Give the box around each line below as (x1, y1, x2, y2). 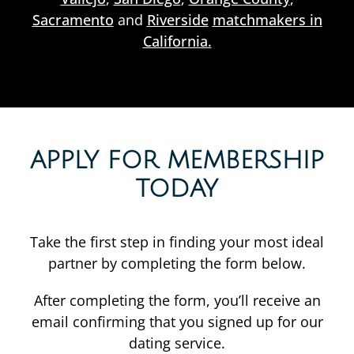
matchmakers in (212, 10, 322, 29)
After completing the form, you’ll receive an (33, 291, 321, 310)
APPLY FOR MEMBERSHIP (30, 148, 324, 174)
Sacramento (32, 10, 114, 29)
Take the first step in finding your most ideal (30, 232, 324, 251)
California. (142, 32, 212, 51)
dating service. (129, 333, 225, 352)
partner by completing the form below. (48, 254, 306, 273)
